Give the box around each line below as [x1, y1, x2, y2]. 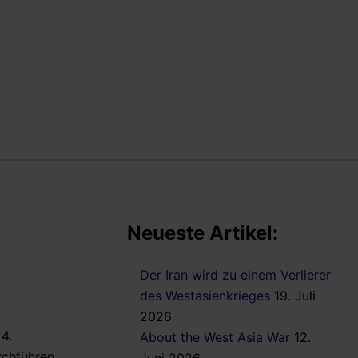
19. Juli [274, 288, 316, 304]
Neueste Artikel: [127, 221, 278, 245]
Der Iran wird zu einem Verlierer [140, 267, 331, 284]
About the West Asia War [140, 329, 290, 346]
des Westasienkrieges [140, 288, 270, 304]
